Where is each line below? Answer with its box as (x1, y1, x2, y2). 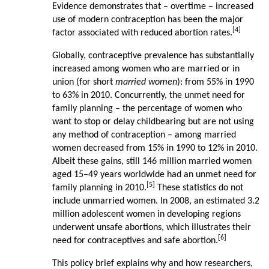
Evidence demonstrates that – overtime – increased (52, 2, 253, 12)
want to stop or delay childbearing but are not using (52, 117, 254, 127)
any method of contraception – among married (52, 130, 236, 141)
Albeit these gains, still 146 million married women (52, 157, 252, 167)
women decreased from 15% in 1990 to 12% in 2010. (52, 144, 258, 154)
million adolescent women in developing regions (52, 210, 241, 220)
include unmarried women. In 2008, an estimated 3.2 (52, 196, 259, 207)
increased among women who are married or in (52, 64, 240, 74)
